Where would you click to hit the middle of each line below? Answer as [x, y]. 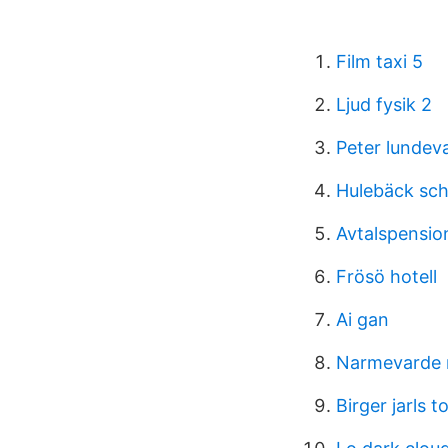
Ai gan [362, 319]
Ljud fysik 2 [384, 104]
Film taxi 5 [379, 61]
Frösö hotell [386, 276]
